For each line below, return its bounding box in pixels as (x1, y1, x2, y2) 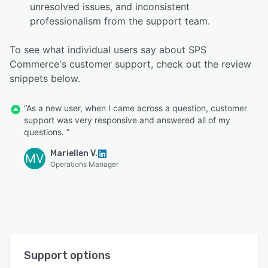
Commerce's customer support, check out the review (10, 57, 251, 70)
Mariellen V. (50, 148, 98, 159)
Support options (24, 248, 111, 262)
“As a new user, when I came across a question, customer (24, 102, 247, 113)
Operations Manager (50, 159, 118, 169)
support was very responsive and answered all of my (24, 114, 230, 125)
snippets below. (10, 72, 80, 84)
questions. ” (24, 126, 69, 137)
